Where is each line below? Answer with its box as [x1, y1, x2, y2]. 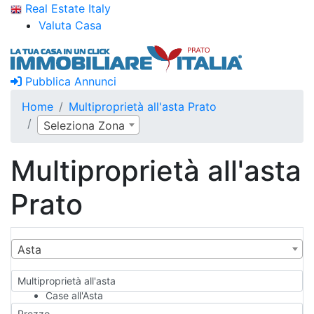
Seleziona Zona [43, 118, 125, 132]
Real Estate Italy [22, 1, 111, 15]
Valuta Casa [39, 18, 102, 32]
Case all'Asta [46, 289, 103, 301]
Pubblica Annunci [22, 74, 116, 88]
